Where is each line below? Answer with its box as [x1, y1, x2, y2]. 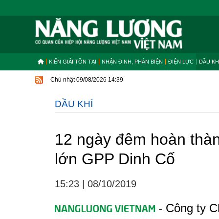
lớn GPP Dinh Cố [55, 150, 175, 168]
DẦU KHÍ [55, 99, 93, 109]
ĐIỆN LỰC [168, 59, 194, 65]
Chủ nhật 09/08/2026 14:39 [50, 76, 123, 83]
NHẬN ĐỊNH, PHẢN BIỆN [102, 59, 163, 65]
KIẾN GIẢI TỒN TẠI [49, 59, 96, 65]
